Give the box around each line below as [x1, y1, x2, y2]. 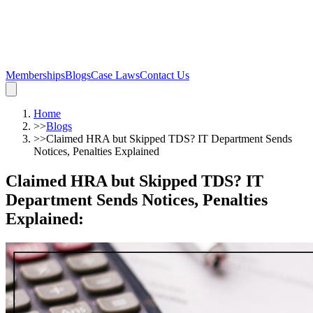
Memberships [6, 69, 65, 81]
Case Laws [91, 69, 140, 81]
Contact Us [140, 69, 189, 81]
